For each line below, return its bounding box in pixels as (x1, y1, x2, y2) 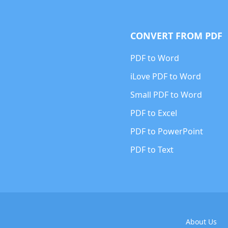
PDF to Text (130, 144, 174, 155)
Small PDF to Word (130, 89, 202, 100)
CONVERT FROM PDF (130, 30, 222, 42)
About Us (185, 217, 217, 226)
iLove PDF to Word (130, 71, 201, 82)
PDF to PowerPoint (130, 126, 203, 137)
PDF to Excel (130, 107, 177, 119)
